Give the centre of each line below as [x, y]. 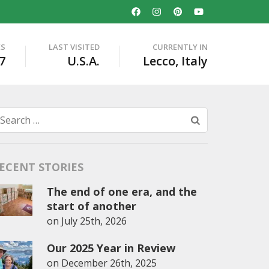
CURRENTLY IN [180, 47]
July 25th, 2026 [94, 221]
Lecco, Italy [175, 61]
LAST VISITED [74, 47]
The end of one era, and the [122, 192]
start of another [92, 206]
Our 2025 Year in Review [111, 248]
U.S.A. [83, 61]
